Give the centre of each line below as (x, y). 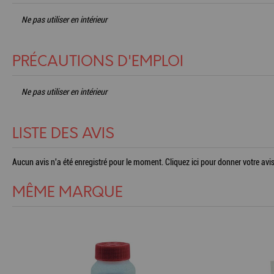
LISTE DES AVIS (63, 134)
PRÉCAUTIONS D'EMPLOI (98, 62)
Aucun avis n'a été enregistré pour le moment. (89, 162)
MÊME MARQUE (68, 193)
